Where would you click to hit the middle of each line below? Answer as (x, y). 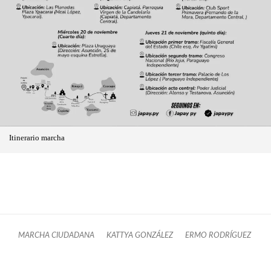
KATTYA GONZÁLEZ (140, 235)
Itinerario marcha (37, 138)
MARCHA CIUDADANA (56, 235)
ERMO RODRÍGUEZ (218, 235)
